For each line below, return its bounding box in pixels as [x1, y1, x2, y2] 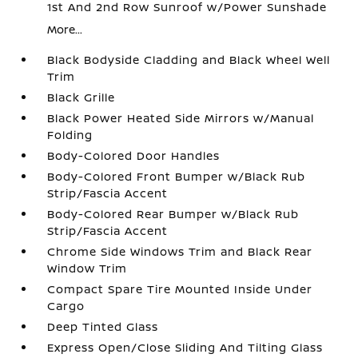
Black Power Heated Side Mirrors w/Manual [47, 110, 315, 126]
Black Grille [47, 89, 116, 105]
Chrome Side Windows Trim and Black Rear [47, 244, 313, 260]
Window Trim [47, 261, 128, 276]
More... [47, 22, 83, 38]
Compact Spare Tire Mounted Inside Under [47, 281, 313, 297]
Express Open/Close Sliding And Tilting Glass [47, 340, 324, 356]
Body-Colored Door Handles [47, 148, 221, 164]
